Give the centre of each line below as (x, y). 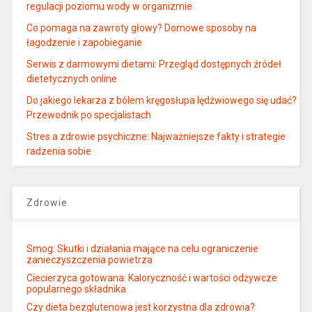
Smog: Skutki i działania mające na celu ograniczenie (142, 248)
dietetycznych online (71, 78)
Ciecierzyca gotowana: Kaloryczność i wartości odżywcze (151, 278)
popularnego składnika (76, 289)
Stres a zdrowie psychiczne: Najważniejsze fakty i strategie (156, 136)
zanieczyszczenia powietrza (89, 259)
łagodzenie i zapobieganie (84, 42)
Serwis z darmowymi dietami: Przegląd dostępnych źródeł (154, 64)
